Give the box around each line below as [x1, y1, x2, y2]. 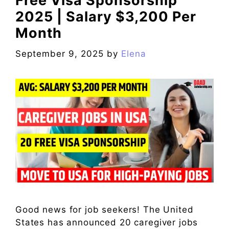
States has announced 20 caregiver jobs [15, 217, 198, 227]
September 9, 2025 [15, 48, 104, 59]
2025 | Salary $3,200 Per [15, 8, 196, 26]
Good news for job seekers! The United [15, 204, 194, 215]
